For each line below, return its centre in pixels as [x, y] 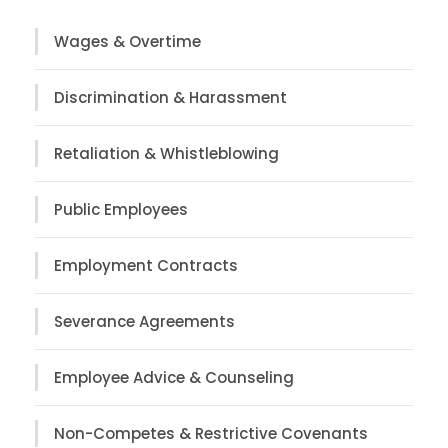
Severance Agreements [144, 321]
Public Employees [121, 209]
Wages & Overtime [127, 41]
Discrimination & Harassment [170, 97]
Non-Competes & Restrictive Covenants [211, 433]
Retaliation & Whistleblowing [166, 153]
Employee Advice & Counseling [174, 377]
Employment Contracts [146, 265]
